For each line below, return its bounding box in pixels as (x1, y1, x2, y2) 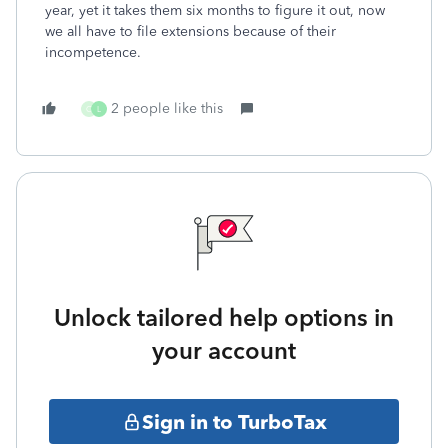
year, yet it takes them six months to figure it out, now (45, 2, 385, 19)
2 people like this (111, 100, 223, 117)
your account (152, 336, 296, 365)
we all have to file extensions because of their (45, 23, 336, 40)
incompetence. (45, 44, 141, 61)
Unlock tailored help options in (54, 303, 394, 332)
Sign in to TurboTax (141, 409, 327, 434)
